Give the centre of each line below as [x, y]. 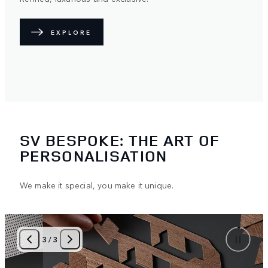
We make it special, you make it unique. [97, 185]
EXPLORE [71, 32]
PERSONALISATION [94, 156]
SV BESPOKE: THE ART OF [120, 140]
